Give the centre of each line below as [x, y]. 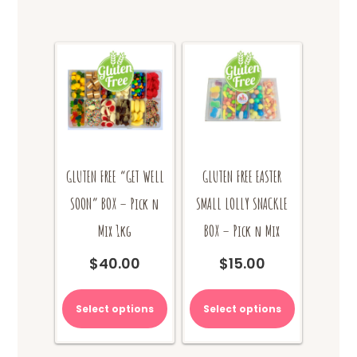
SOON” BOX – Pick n [115, 203]
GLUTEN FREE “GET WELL [115, 176]
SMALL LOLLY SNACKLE [242, 203]
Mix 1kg [115, 230]
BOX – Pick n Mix [242, 230]
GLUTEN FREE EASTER [242, 176]
